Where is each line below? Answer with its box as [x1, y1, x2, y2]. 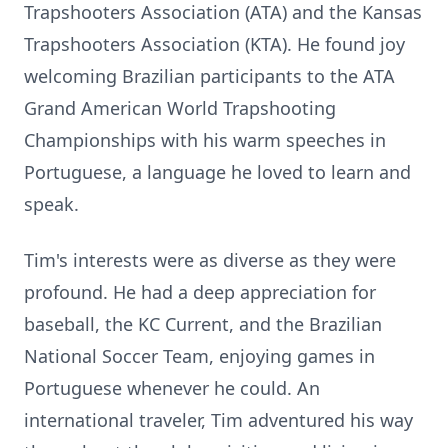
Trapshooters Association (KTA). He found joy [24, 32, 405, 56]
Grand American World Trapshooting [24, 96, 336, 120]
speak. [24, 192, 79, 216]
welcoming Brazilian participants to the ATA [24, 64, 395, 88]
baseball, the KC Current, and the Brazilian [24, 312, 382, 336]
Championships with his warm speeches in [24, 128, 386, 152]
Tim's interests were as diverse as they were [24, 248, 396, 272]
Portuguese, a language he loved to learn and [24, 160, 411, 184]
